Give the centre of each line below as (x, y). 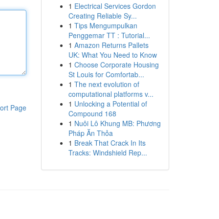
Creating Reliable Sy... (102, 16)
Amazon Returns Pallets (111, 45)
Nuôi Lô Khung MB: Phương (117, 123)
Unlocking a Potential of (110, 104)
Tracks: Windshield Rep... (108, 153)
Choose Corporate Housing (116, 65)
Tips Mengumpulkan (106, 25)
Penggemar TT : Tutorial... (109, 35)
